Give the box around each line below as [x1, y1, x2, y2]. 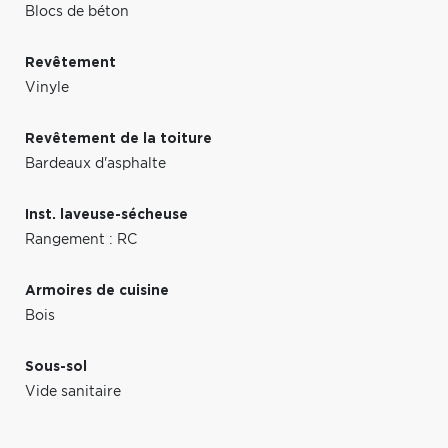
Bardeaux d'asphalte [25, 156, 166, 171]
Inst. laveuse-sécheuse [25, 207, 188, 222]
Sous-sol [25, 359, 87, 374]
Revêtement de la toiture [25, 131, 212, 146]
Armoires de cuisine [25, 283, 169, 298]
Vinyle [25, 80, 69, 95]
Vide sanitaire [25, 384, 121, 399]
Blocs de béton [25, 4, 129, 19]
